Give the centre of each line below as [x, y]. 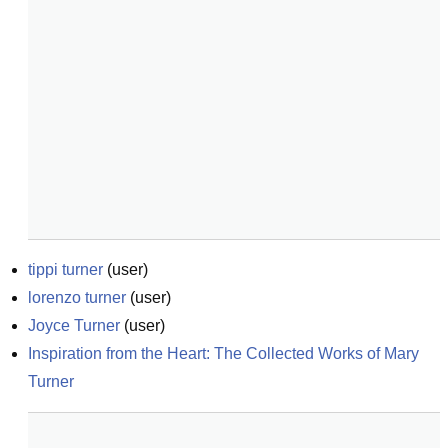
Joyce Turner [74, 325]
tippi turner [65, 269]
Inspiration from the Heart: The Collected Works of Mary [223, 353]
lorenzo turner [77, 297]
